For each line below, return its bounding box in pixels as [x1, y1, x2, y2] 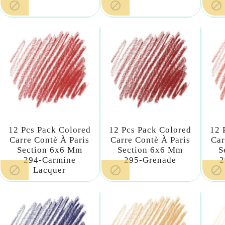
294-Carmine [23, 155, 76, 165]
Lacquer [33, 165, 66, 175]
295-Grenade [124, 155, 177, 165]
